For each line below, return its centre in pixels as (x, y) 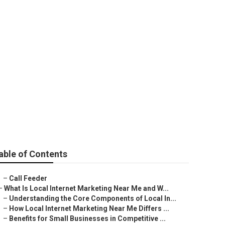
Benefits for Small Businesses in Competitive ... (87, 218)
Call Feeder (28, 178)
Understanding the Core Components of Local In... (93, 198)
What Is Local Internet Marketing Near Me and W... (86, 188)
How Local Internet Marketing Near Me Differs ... (89, 208)
